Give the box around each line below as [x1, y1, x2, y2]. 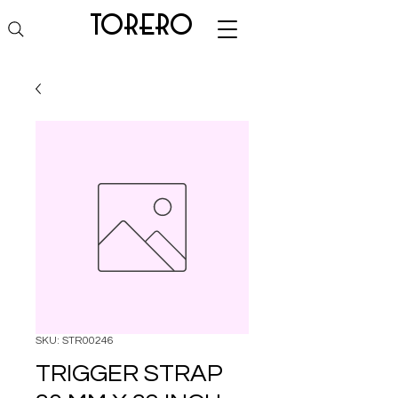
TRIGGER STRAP [36, 361, 223, 386]
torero [90, 11, 194, 42]
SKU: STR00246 [36, 335, 114, 346]
